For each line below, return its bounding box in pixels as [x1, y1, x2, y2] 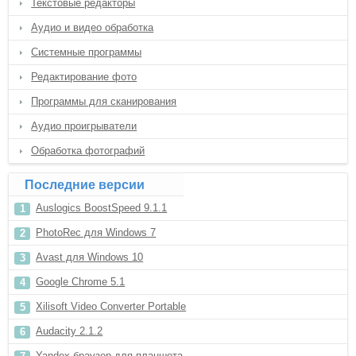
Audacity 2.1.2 [36, 325, 103, 337]
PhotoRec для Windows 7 [36, 226, 157, 238]
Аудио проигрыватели [31, 120, 137, 132]
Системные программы [31, 46, 142, 58]
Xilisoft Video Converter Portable [36, 300, 187, 312]
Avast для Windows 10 [36, 251, 144, 263]
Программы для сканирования [31, 95, 177, 107]
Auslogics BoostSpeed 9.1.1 [36, 202, 168, 214]
